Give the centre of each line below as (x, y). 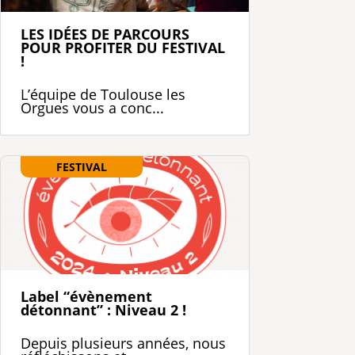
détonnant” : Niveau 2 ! (103, 309)
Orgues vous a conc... (92, 107)
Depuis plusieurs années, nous (123, 343)
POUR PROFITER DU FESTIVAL (123, 47)
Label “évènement (86, 296)
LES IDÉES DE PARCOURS (105, 34)
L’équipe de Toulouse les (103, 94)
